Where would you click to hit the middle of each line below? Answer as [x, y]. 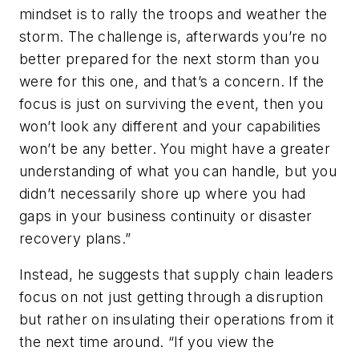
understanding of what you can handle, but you [178, 171]
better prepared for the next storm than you [169, 58]
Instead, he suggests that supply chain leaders [177, 275]
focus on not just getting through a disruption [171, 297]
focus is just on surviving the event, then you [171, 103]
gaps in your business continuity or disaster [166, 216]
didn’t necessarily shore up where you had [163, 193]
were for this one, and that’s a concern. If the [172, 81]
